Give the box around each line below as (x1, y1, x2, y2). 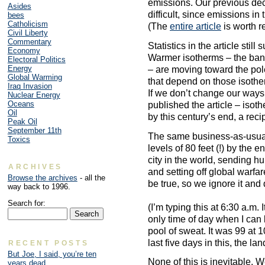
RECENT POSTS (8, 238, 89, 247)
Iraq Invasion (7, 82, 52, 91)
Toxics (7, 135, 30, 144)
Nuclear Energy (7, 91, 60, 100)
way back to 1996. (7, 182, 70, 192)
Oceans (7, 99, 34, 109)
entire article (170, 21, 221, 32)
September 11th (7, 126, 62, 135)
